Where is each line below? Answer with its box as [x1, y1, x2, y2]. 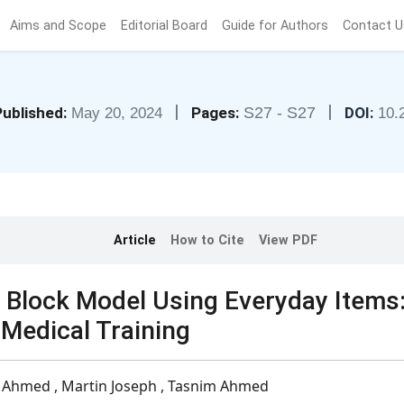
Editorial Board [121, 17, 208, 33]
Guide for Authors [222, 17, 329, 33]
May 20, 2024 [71, 105, 167, 122]
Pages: [191, 104, 239, 122]
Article [114, 233, 156, 248]
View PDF [259, 233, 317, 248]
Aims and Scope [10, 17, 107, 33]
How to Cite [170, 233, 244, 248]
